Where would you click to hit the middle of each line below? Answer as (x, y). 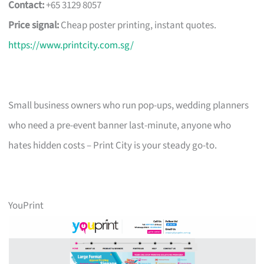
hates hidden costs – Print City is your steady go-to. (113, 145)
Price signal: (34, 25)
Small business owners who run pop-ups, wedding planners (129, 105)
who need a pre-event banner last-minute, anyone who (120, 125)
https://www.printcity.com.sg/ (71, 45)
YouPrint (26, 205)
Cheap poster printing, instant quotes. (138, 25)
